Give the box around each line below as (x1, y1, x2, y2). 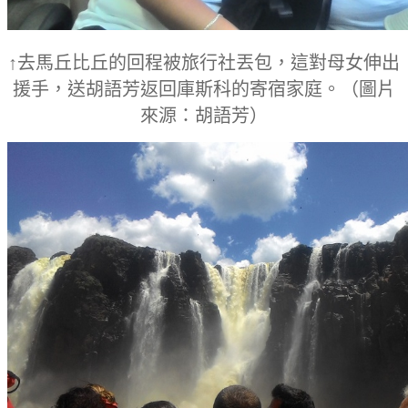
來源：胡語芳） (140, 105, 268, 126)
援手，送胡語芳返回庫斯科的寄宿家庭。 (13, 78, 341, 99)
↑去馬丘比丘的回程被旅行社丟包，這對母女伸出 (8, 52, 400, 73)
